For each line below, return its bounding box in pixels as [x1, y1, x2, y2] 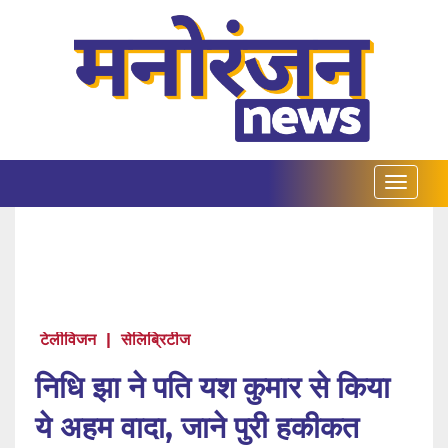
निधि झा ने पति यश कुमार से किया [35, 369, 390, 407]
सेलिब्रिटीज [121, 330, 190, 350]
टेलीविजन [40, 330, 96, 350]
